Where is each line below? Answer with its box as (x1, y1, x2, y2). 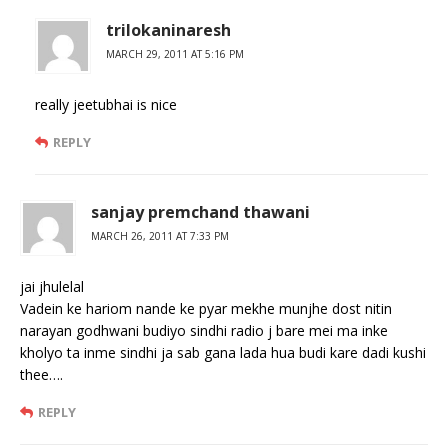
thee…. (20, 364, 63, 384)
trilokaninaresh (106, 18, 231, 41)
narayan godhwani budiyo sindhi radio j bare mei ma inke (20, 320, 388, 340)
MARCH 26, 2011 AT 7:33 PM (91, 228, 229, 243)
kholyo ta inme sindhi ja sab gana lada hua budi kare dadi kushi (20, 342, 426, 362)
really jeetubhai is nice (35, 94, 177, 114)
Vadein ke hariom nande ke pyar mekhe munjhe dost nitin (20, 298, 392, 318)
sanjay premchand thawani (91, 200, 310, 223)
